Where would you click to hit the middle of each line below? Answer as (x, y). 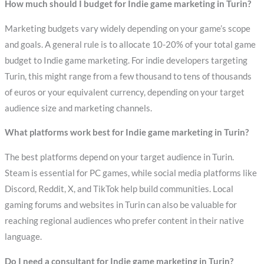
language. (23, 236)
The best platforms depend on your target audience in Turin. (119, 157)
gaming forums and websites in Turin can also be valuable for (121, 204)
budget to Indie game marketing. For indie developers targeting (126, 60)
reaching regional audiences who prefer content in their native (124, 220)
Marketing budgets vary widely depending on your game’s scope (127, 28)
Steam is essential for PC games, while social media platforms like (131, 173)
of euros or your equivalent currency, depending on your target (124, 92)
